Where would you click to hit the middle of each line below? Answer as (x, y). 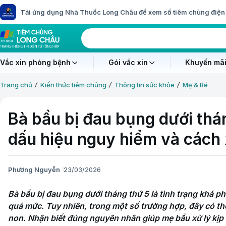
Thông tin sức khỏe (145, 85)
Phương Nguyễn (34, 169)
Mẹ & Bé (195, 85)
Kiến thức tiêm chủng (73, 85)
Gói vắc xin (128, 62)
